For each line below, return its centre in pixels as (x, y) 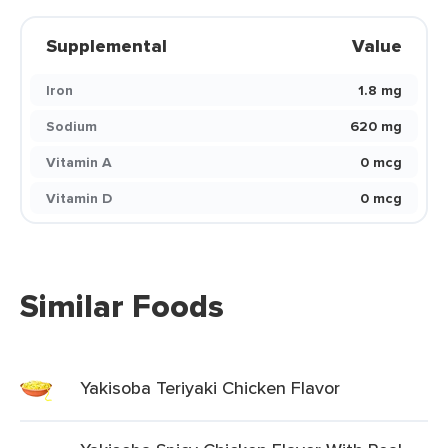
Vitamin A (79, 162)
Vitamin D (79, 198)
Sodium (71, 126)
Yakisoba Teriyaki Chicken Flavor (210, 387)
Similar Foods (122, 306)
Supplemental (106, 46)
